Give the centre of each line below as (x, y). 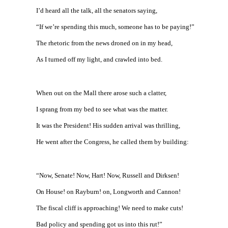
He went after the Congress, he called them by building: (112, 142)
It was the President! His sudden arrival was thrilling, (108, 125)
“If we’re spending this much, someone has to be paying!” (115, 27)
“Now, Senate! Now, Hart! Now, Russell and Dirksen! (108, 175)
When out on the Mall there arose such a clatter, (101, 93)
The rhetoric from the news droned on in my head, (104, 43)
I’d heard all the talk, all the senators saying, (97, 10)
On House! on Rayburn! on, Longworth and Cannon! (108, 192)
